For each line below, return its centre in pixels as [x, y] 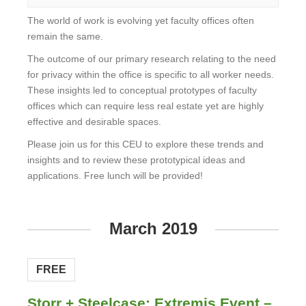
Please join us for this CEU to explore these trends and [145, 144]
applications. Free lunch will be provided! [116, 176]
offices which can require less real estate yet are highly [145, 106]
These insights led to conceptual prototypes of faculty [142, 91]
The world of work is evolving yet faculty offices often [141, 21]
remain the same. [67, 37]
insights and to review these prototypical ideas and [136, 160]
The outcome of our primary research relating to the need [152, 59]
